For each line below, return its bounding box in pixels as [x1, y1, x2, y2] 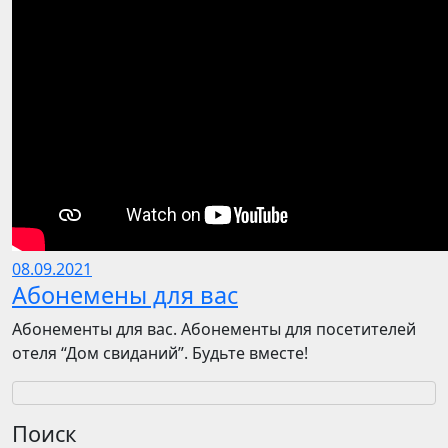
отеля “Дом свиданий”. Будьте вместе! [12, 342, 308, 364]
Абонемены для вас [12, 279, 238, 311]
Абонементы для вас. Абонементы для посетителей [12, 318, 416, 340]
